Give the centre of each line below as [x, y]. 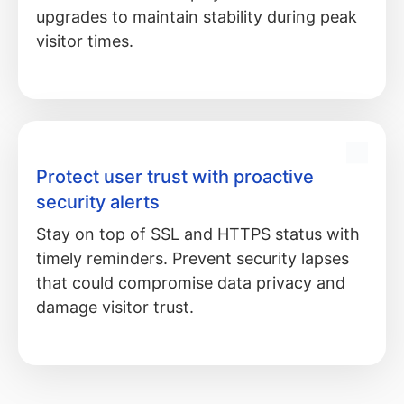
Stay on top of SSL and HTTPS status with [198, 234]
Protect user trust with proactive [175, 176]
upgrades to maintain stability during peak [197, 16]
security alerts [98, 202]
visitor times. [85, 41]
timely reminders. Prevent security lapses [193, 258]
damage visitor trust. [115, 307]
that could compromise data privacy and [191, 282]
